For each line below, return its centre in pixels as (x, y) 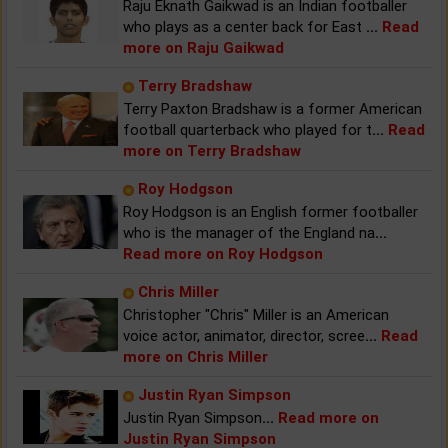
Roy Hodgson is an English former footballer (270, 211)
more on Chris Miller (195, 356)
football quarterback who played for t (247, 129)
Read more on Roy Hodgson (223, 253)
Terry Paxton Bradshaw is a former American (272, 108)
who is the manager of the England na (249, 232)
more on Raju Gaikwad (203, 47)
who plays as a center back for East (244, 26)
